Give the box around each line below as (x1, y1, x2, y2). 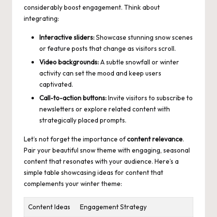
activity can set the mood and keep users (39, 68, 161, 77)
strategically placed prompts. (39, 115, 126, 124)
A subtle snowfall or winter (99, 57, 179, 66)
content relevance (127, 134, 183, 143)
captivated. (39, 79, 73, 89)
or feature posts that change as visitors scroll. (39, 44, 176, 53)
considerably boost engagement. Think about (24, 2, 160, 12)
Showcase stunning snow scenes (94, 32, 193, 42)
